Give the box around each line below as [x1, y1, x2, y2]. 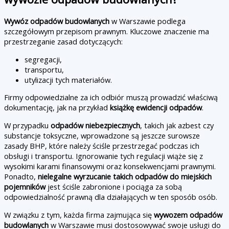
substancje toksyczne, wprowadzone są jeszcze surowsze [4, 130, 200, 141]
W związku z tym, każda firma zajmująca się [4, 209, 154, 220]
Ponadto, [4, 171, 38, 181]
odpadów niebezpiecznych [51, 120, 140, 130]
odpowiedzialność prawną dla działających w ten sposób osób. [4, 191, 217, 202]
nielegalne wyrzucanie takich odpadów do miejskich [38, 171, 212, 181]
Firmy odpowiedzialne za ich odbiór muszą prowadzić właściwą [4, 92, 218, 103]
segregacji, [25, 54, 62, 64]
